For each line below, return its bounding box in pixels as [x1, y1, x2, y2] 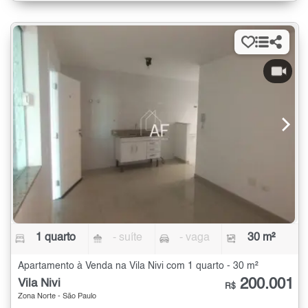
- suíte [113, 232, 143, 244]
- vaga [179, 232, 210, 244]
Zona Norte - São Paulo [18, 293, 96, 301]
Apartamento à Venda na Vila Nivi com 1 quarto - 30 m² [18, 261, 258, 272]
